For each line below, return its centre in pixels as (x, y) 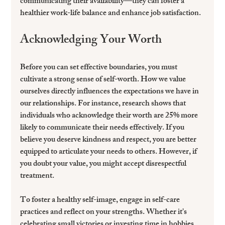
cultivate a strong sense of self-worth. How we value (104, 80)
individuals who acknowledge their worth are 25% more (110, 117)
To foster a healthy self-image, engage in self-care (101, 201)
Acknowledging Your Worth (91, 41)
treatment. (37, 177)
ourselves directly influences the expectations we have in (110, 92)
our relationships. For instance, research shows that (104, 104)
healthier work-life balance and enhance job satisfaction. (111, 14)
